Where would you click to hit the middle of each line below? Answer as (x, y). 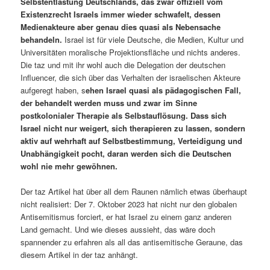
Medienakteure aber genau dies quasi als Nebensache (121, 27)
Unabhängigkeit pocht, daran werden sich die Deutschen (126, 154)
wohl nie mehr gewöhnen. (69, 166)
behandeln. (42, 40)
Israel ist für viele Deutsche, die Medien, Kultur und (153, 40)
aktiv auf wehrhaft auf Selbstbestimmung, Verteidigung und (132, 141)
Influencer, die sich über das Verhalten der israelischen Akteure (131, 78)
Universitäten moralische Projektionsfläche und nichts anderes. (131, 52)
